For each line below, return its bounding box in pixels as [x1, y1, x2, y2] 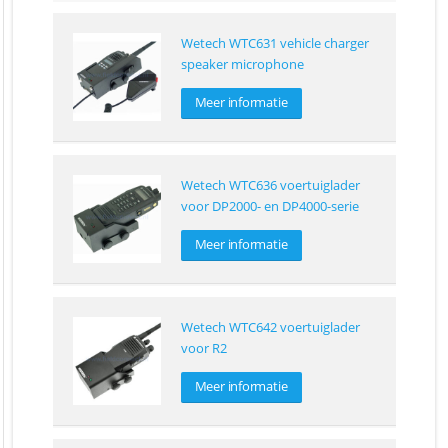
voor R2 [180, 339, 227, 358]
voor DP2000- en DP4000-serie [180, 197, 359, 216]
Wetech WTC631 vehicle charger [180, 34, 369, 53]
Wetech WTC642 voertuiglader [180, 318, 360, 337]
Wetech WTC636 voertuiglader [180, 176, 360, 195]
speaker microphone [180, 55, 304, 74]
